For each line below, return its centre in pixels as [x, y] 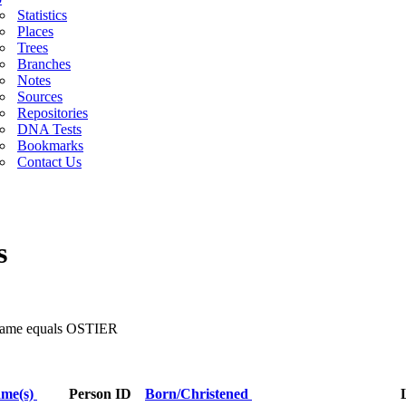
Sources [40, 97]
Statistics [42, 15]
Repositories [53, 113]
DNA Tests [49, 129]
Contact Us [49, 162]
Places [35, 31]
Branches [44, 64]
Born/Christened [198, 393]
